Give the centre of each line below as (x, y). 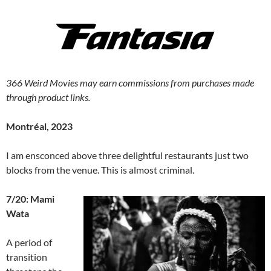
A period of (29, 243)
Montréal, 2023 (39, 126)
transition (27, 257)
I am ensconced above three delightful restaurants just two (127, 155)
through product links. (48, 97)
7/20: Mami (30, 199)
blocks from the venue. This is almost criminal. (100, 170)
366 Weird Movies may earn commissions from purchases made (130, 83)
